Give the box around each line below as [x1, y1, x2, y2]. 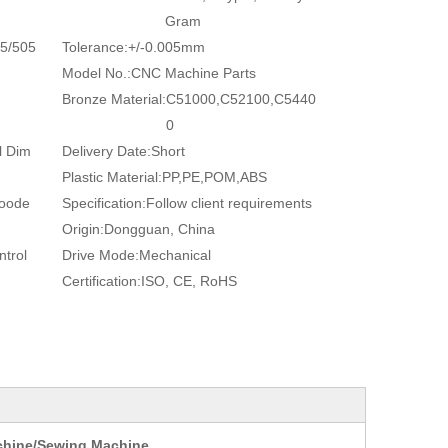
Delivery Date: [62, 143, 151, 159]
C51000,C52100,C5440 [166, 91, 316, 107]
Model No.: [62, 65, 131, 81]
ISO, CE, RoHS [141, 273, 237, 289]
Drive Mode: [62, 247, 139, 263]
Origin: [62, 221, 104, 237]
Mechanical [139, 247, 211, 263]
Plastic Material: [62, 169, 162, 185]
